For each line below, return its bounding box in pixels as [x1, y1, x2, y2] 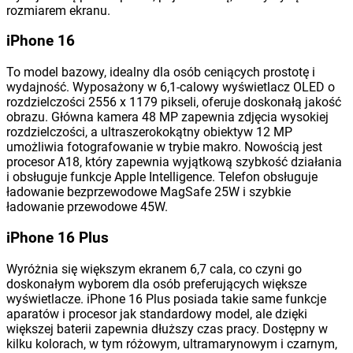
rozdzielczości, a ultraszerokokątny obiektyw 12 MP [6, 124, 292, 140]
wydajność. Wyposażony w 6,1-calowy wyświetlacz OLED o [6, 80, 335, 95]
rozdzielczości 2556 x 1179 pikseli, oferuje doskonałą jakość [6, 95, 341, 110]
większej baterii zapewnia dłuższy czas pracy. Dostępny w [6, 321, 328, 336]
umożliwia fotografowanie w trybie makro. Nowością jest [6, 139, 322, 155]
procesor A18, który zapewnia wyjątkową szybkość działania [6, 154, 342, 170]
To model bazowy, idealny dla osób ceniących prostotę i [6, 65, 315, 80]
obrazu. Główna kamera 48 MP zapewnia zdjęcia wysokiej [6, 110, 329, 125]
